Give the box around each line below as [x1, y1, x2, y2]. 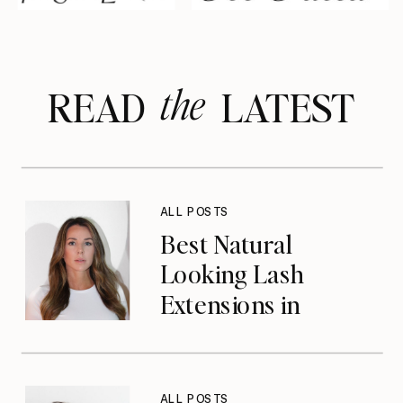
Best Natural [159, 226, 294, 260]
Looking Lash [159, 256, 305, 290]
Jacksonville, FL [159, 317, 329, 351]
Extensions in [159, 287, 300, 320]
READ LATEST [48, 81, 355, 131]
